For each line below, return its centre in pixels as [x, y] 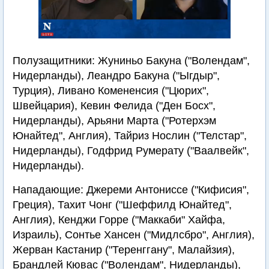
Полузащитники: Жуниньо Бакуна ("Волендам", [131, 61]
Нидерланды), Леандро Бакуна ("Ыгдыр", [116, 76]
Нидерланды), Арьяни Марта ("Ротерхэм [114, 121]
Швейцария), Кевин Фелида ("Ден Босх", [114, 106]
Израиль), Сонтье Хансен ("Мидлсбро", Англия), [134, 235]
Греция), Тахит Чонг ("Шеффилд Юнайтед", [122, 205]
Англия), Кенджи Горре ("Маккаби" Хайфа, [119, 220]
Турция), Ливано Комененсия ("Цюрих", [111, 91]
